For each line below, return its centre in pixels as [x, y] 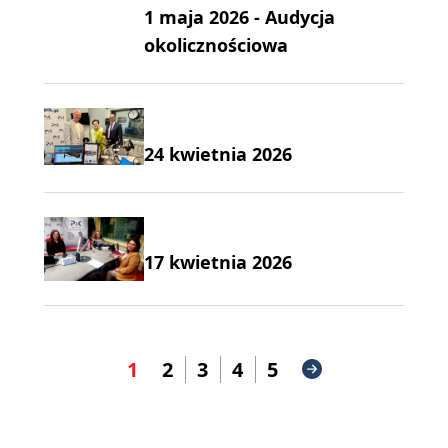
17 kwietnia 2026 [218, 262]
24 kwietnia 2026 [218, 153]
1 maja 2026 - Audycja [239, 17]
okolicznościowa [216, 45]
